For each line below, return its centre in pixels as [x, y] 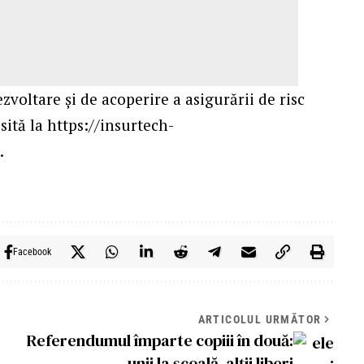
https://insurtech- [111, 125]
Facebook [32, 252]
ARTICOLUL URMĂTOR [260, 320]
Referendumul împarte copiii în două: [160, 341]
